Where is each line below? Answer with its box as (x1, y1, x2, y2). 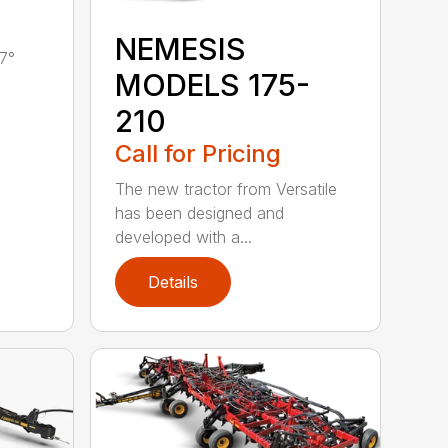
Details (148, 271, 199, 292)
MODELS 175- (115, 66, 311, 103)
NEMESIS (115, 30, 247, 67)
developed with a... (115, 226, 253, 247)
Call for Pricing (115, 138, 282, 168)
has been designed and (115, 202, 285, 223)
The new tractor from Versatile (115, 178, 338, 199)
